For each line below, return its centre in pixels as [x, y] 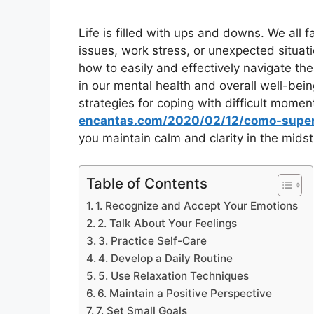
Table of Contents [147, 183]
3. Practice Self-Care [153, 240]
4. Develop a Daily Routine [166, 258]
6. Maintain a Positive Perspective [185, 293]
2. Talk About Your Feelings [168, 223]
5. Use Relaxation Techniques [174, 275]
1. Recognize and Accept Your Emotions [197, 205]
